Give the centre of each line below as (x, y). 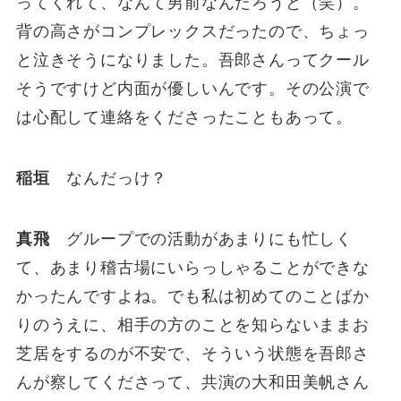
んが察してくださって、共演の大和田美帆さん (192, 382)
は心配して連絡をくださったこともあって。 (184, 117)
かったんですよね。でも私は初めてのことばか (192, 296)
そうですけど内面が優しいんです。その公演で (192, 88)
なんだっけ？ (109, 178)
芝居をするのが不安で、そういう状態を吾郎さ (192, 353)
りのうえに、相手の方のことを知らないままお (192, 324)
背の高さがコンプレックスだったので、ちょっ (192, 31)
